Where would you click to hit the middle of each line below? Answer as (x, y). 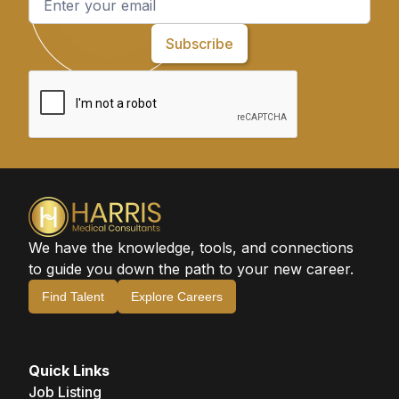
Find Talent (73, 297)
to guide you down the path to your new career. (191, 269)
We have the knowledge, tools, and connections (191, 248)
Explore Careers (177, 297)
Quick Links (69, 371)
